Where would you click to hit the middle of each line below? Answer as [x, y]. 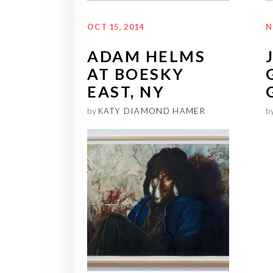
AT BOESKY [136, 74]
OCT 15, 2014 [116, 27]
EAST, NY [126, 92]
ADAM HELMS [147, 56]
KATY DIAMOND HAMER [152, 111]
